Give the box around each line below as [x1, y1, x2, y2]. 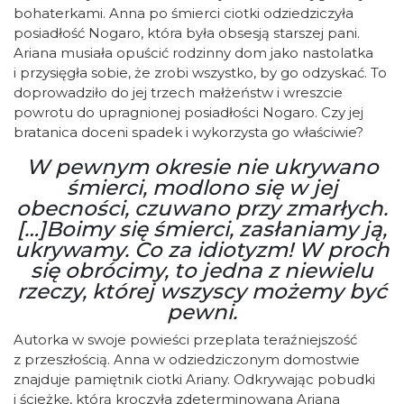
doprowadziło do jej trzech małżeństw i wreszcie [14, 84, 343, 101]
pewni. [167, 299, 237, 325]
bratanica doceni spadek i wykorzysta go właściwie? [14, 124, 363, 141]
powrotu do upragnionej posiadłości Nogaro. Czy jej [14, 104, 363, 121]
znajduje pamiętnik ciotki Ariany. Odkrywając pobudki [14, 371, 375, 388]
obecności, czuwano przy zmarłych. [16, 196, 388, 221]
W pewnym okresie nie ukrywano [25, 154, 379, 179]
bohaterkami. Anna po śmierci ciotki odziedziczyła [14, 5, 353, 22]
